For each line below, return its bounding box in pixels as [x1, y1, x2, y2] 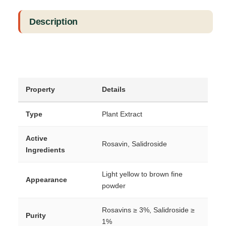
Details [102, 85, 126, 94]
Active [26, 134, 47, 143]
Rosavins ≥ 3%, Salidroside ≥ [102, 206, 195, 214]
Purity [26, 211, 46, 220]
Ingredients [26, 146, 65, 154]
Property [26, 85, 55, 94]
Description [29, 17, 78, 27]
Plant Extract [102, 110, 142, 119]
